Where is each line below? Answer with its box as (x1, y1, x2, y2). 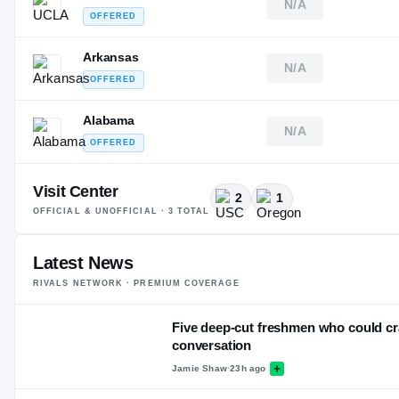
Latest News (33, 252, 134, 273)
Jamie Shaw (172, 363, 227, 374)
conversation (172, 337, 252, 353)
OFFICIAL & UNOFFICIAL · (33, 206, 168, 216)
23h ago (230, 363, 266, 374)
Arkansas (83, 49, 139, 64)
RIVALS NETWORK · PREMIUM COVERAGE (33, 278, 240, 288)
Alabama (83, 112, 135, 127)
